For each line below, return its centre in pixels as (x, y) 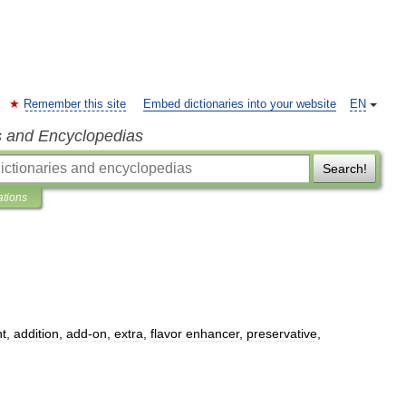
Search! (344, 169)
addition (36, 333)
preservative (282, 333)
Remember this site (75, 104)
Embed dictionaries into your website (240, 104)
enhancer (213, 333)
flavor (166, 333)
